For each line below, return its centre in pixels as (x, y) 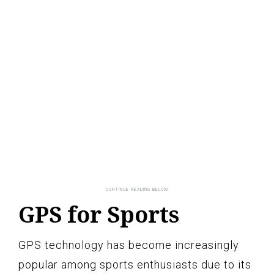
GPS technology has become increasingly (129, 245)
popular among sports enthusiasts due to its (135, 264)
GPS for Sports (99, 214)
